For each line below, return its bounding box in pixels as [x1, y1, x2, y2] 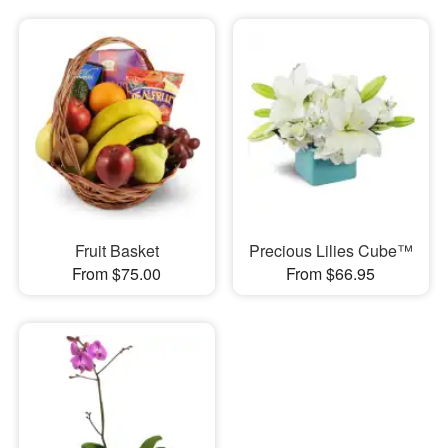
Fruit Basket [74, 238, 159, 262]
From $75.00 [72, 261, 162, 285]
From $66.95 [286, 261, 376, 285]
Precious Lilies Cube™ [248, 238, 413, 262]
